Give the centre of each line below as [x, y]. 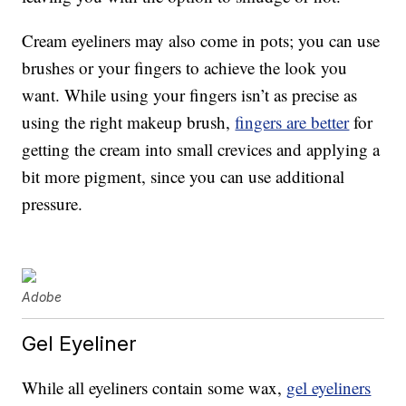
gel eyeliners [329, 388]
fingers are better [292, 122]
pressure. [53, 204]
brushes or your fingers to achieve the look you [185, 68]
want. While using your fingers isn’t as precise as [190, 95]
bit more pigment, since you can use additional [184, 177]
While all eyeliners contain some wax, [155, 388]
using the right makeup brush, [129, 122]
